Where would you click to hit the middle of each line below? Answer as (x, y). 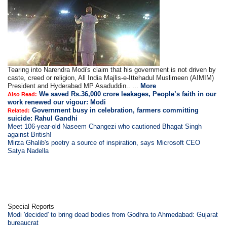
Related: (19, 110)
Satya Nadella (28, 151)
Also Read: (23, 94)
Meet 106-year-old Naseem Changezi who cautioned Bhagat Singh (105, 126)
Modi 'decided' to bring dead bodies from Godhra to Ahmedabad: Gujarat (113, 215)
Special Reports (31, 206)
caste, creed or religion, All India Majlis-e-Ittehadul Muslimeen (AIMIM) (111, 78)
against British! (30, 135)
